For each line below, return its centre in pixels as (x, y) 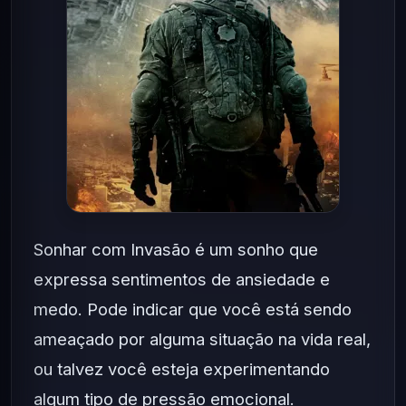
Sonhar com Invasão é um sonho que (176, 249)
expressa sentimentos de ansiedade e (182, 279)
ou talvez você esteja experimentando (182, 369)
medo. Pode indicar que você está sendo (193, 309)
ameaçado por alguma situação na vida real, (202, 339)
